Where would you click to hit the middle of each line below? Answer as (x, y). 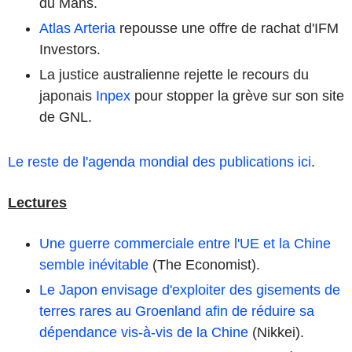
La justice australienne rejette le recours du (174, 74)
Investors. (70, 49)
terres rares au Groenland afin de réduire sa (177, 311)
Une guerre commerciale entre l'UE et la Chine (185, 243)
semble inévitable (94, 264)
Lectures (37, 202)
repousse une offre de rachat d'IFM (227, 28)
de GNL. (66, 117)
